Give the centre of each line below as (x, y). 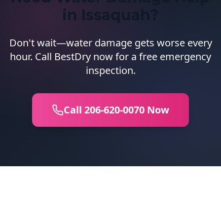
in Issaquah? (110, 15)
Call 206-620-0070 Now (116, 110)
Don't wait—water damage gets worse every (110, 43)
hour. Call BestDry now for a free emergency (110, 56)
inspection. (110, 70)
